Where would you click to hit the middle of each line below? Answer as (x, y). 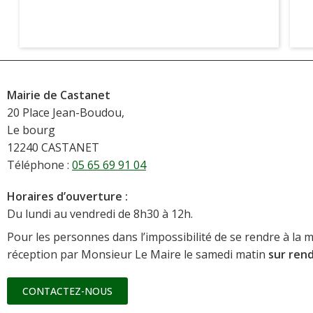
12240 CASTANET (53, 147)
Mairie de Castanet (59, 95)
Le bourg (31, 130)
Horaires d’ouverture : (67, 196)
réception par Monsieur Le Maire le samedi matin (138, 254)
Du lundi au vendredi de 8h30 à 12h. (100, 213)
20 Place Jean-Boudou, (66, 112)
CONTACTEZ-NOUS (67, 291)
